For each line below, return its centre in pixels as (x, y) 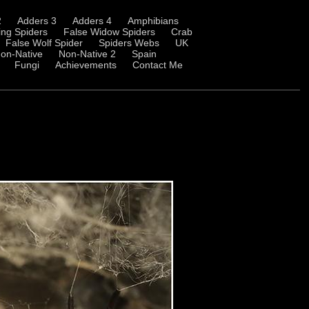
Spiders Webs (129, 43)
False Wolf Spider (44, 43)
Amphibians (153, 21)
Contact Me (158, 65)
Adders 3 (37, 21)
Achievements (86, 65)
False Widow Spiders (109, 32)
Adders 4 (92, 21)
